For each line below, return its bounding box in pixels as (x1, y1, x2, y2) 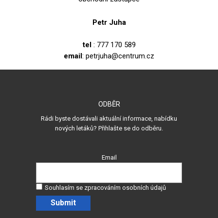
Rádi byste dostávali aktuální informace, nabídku (41, 115, 177, 122)
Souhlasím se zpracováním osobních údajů (45, 184, 166, 191)
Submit (51, 198, 76, 207)
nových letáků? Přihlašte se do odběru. (55, 125, 163, 132)
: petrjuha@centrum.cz (82, 52, 154, 60)
